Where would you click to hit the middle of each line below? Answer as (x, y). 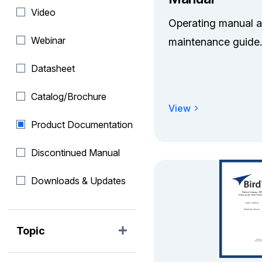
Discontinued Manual (76, 153)
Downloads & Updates (79, 181)
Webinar (49, 40)
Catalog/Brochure (69, 96)
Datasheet (53, 68)
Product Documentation (82, 125)
